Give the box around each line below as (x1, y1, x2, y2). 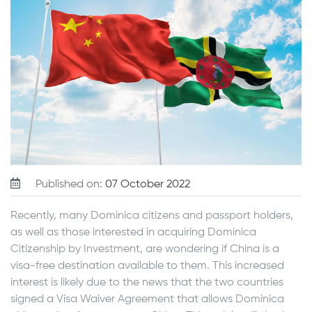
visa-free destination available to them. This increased (10, 260, 284, 272)
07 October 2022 (105, 179, 190, 191)
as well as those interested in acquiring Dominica (10, 227, 256, 239)
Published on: (36, 179, 102, 191)
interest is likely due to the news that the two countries (10, 277, 283, 289)
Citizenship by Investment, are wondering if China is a (10, 244, 279, 256)
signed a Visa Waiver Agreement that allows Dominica (10, 294, 284, 306)
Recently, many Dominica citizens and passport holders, (10, 210, 293, 222)
